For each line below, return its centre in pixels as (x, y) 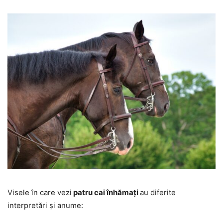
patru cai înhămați (106, 193)
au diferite (158, 193)
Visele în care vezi (40, 193)
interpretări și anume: (45, 206)
